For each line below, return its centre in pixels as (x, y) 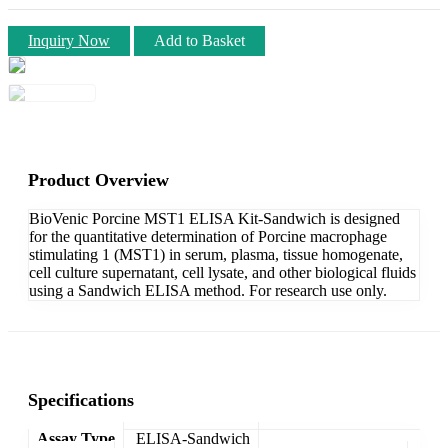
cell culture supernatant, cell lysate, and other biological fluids (222, 272)
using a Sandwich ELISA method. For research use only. (208, 290)
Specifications (81, 399)
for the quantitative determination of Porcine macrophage (208, 236)
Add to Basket (199, 40)
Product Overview (98, 179)
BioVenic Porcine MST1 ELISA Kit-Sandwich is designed (214, 218)
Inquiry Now (69, 40)
